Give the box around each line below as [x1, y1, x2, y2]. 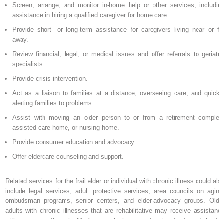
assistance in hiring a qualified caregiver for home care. [12, 11, 169, 19]
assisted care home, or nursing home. [12, 123, 119, 131]
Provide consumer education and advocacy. [12, 138, 136, 146]
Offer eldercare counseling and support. [12, 153, 124, 160]
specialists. [12, 60, 44, 67]
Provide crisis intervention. [12, 74, 88, 82]
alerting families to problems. [12, 99, 94, 107]
